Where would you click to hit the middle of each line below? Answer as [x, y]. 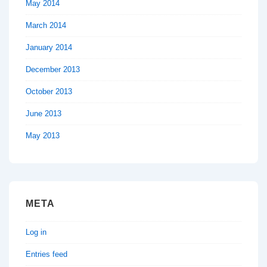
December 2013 [53, 70]
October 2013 [49, 92]
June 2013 [44, 114]
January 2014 [49, 48]
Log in [36, 232]
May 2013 [43, 136]
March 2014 [46, 26]
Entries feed [46, 254]
